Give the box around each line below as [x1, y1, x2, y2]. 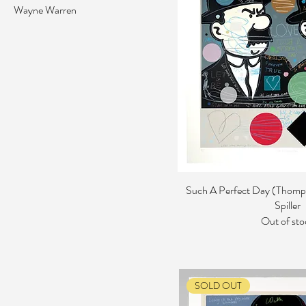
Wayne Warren [14, 2, 76, 18]
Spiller [274, 197, 301, 214]
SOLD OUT [194, 279, 242, 293]
